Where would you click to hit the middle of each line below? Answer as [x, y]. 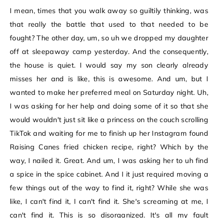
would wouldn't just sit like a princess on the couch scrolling [109, 120]
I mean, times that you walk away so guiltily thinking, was [109, 11]
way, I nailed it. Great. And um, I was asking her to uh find [109, 161]
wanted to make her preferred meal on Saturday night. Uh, [109, 93]
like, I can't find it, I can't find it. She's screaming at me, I [109, 202]
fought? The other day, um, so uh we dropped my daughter [109, 38]
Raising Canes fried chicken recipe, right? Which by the [109, 147]
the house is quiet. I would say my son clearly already [109, 65]
